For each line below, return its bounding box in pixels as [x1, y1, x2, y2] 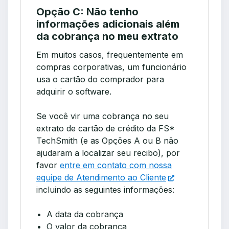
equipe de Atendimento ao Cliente [36, 172, 166, 183]
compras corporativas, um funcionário [36, 62, 187, 73]
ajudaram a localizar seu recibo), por [36, 148, 180, 158]
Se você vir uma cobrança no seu [36, 111, 169, 122]
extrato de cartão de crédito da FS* [36, 123, 175, 134]
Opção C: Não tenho [36, 6, 139, 18]
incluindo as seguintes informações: [36, 185, 174, 195]
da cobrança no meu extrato [36, 30, 178, 43]
